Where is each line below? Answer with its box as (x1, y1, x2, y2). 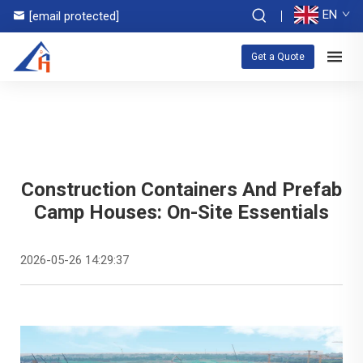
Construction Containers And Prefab (21, 178, 342, 201)
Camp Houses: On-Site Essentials (34, 201, 329, 224)
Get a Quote (251, 51, 305, 62)
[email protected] (29, 9, 119, 23)
